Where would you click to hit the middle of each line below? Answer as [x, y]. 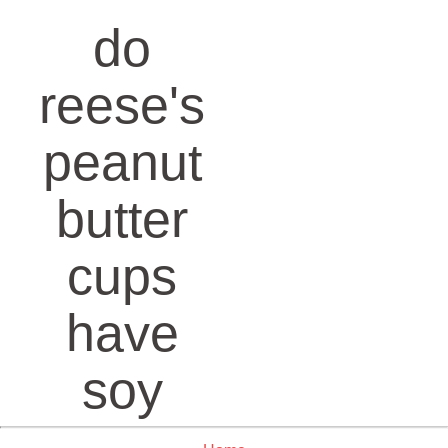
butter [122, 219]
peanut [122, 162]
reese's [122, 105]
